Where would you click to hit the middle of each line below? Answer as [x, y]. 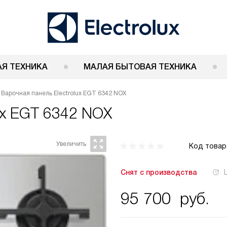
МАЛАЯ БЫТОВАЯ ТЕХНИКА [140, 67]
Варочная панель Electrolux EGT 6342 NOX [64, 93]
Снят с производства [159, 172]
